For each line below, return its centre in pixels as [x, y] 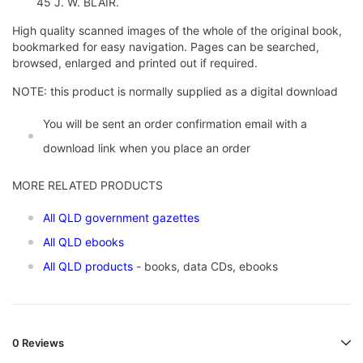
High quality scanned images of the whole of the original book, [177, 31]
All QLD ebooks [83, 242]
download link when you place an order [147, 148]
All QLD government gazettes [121, 218]
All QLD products [88, 267]
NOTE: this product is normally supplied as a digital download [177, 92]
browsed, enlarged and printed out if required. [135, 63]
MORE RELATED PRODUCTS [88, 186]
